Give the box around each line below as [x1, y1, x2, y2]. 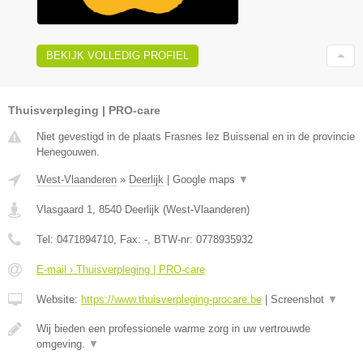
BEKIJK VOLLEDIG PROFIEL [46, 49, 189, 62]
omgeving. [36, 337, 88, 350]
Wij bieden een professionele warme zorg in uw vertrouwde [36, 322, 310, 335]
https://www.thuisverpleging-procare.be [81, 293, 262, 305]
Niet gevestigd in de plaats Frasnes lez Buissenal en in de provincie [36, 130, 355, 143]
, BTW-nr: [147, 233, 196, 246]
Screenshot [271, 293, 327, 305]
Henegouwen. [36, 145, 100, 158]
